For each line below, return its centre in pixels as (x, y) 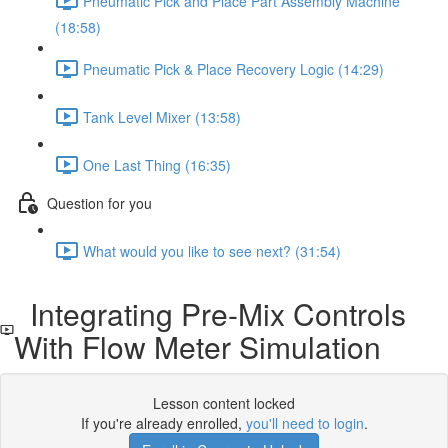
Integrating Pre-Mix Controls (209, 313)
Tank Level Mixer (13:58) (162, 116)
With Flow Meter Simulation (197, 346)
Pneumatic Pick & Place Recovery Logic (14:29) (233, 68)
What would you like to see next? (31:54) (212, 250)
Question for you (99, 202)
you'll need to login (304, 423)
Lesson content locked (224, 403)
